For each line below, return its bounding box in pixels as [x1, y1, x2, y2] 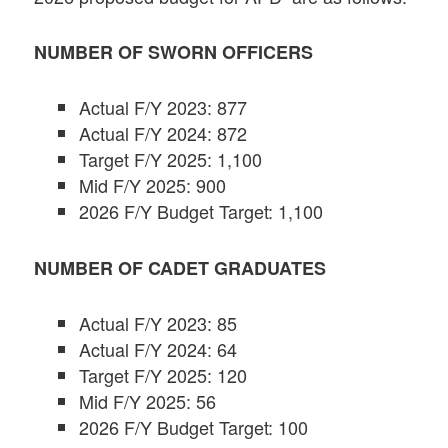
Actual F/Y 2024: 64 [79, 335, 238, 362]
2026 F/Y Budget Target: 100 [79, 413, 309, 440]
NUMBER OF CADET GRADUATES [34, 254, 327, 281]
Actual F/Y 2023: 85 [79, 309, 238, 336]
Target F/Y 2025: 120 [79, 361, 248, 388]
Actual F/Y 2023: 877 [79, 94, 248, 121]
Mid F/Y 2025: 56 [79, 387, 217, 414]
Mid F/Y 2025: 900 [79, 172, 227, 199]
